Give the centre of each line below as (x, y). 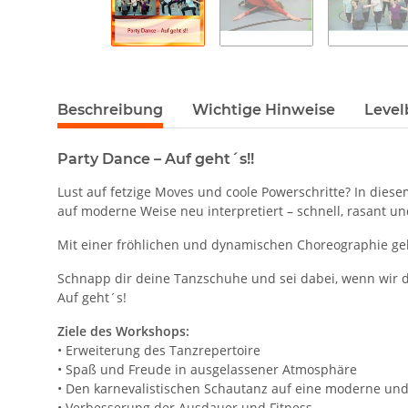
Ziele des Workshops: (123, 331)
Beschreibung (110, 110)
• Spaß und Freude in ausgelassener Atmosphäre (207, 370)
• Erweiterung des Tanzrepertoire (159, 351)
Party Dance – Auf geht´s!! (156, 159)
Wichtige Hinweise (264, 110)
